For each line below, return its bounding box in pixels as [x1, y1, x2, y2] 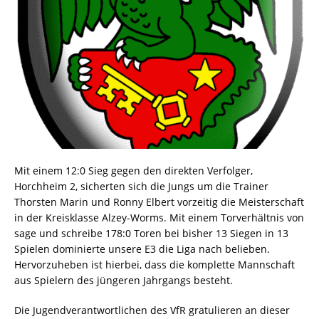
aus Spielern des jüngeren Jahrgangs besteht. [14, 273, 233, 287]
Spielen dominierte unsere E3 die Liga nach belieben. [14, 241, 270, 256]
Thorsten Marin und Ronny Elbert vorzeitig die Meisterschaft [14, 194, 304, 209]
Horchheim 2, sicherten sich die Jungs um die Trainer [14, 179, 268, 193]
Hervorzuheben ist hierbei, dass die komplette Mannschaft [14, 257, 295, 271]
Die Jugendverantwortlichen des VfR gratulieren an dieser [14, 303, 290, 317]
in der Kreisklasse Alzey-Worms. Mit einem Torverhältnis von [14, 210, 304, 224]
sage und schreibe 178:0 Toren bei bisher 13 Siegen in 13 [14, 226, 288, 240]
